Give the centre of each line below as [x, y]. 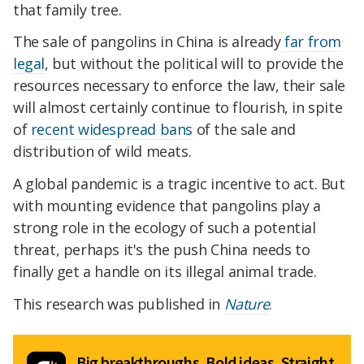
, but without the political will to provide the [194, 64]
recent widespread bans [112, 130]
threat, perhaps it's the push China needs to [162, 250]
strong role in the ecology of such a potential [165, 228]
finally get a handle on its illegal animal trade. [167, 272]
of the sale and [244, 130]
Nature [247, 304]
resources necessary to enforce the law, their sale [180, 86]
